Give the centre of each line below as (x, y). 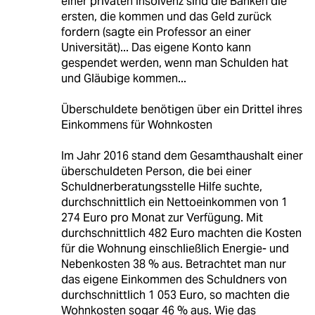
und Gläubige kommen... (123, 78)
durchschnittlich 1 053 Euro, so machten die (175, 295)
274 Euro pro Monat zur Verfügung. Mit (162, 217)
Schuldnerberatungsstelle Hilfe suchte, (161, 186)
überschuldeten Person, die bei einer (156, 171)
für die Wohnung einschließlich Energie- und (175, 248)
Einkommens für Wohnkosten (136, 124)
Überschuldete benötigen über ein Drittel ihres (181, 109)
